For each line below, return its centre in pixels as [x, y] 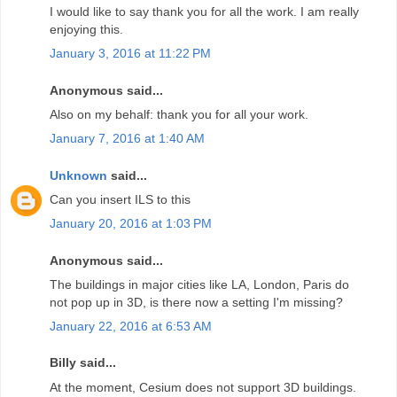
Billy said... [83, 363]
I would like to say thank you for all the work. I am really [204, 11]
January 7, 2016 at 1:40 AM [127, 138]
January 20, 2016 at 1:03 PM [131, 223]
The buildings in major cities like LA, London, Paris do [199, 284]
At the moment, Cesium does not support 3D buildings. [203, 387]
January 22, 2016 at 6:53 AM [131, 326]
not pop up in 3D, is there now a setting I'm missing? [196, 302]
